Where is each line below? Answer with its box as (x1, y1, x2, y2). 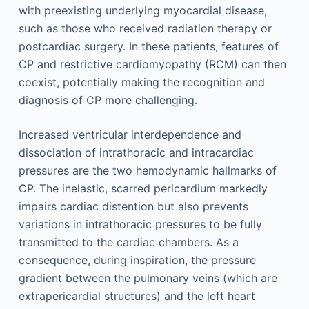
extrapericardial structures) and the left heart (18, 289, 255, 303)
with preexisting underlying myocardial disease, (18, 3, 267, 17)
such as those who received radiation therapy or (18, 21, 272, 35)
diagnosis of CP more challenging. (18, 93, 197, 107)
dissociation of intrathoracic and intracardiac (18, 146, 254, 159)
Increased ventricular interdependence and (18, 128, 241, 141)
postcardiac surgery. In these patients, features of (18, 39, 279, 53)
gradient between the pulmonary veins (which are (18, 271, 277, 285)
